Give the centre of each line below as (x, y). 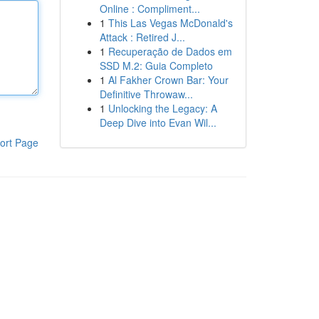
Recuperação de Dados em (170, 51)
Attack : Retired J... (142, 37)
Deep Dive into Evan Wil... (158, 122)
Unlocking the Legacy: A (162, 108)
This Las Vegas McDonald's (170, 23)
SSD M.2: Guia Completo (156, 66)
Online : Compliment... (150, 9)
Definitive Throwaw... (146, 94)
